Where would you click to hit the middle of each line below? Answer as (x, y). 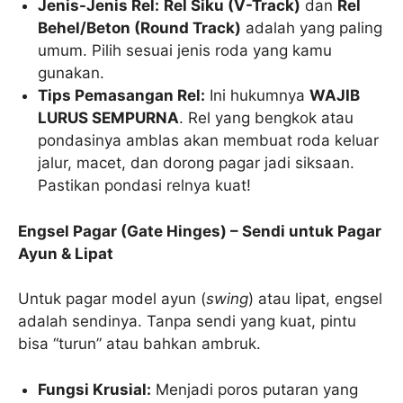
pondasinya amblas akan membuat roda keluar (209, 141)
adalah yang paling (312, 28)
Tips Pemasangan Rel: (122, 96)
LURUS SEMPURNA (109, 118)
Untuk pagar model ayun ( (112, 299)
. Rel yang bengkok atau (267, 118)
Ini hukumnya (258, 96)
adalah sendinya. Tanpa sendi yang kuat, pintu (187, 322)
